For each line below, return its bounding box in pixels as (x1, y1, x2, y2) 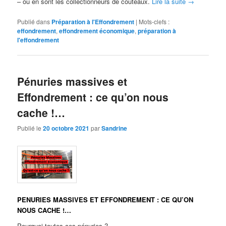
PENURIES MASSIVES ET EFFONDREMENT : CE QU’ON (17, 194, 194, 204)
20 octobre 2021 (43, 124, 90, 133)
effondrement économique (59, 26, 135, 35)
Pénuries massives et (17, 73, 128, 89)
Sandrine (101, 124, 128, 133)
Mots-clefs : (139, 17, 170, 26)
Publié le (17, 124, 43, 133)
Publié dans (17, 17, 50, 26)
